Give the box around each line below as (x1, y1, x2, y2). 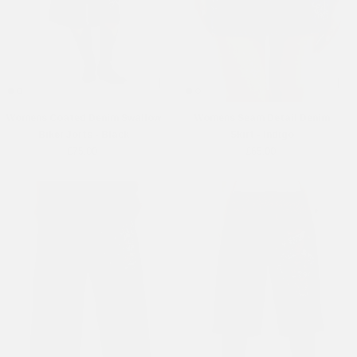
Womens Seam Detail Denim (194, 112, 330, 124)
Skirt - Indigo (229, 128, 294, 140)
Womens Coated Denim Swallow (6, 112, 161, 124)
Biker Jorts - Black (37, 128, 129, 140)
